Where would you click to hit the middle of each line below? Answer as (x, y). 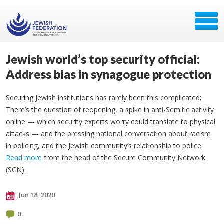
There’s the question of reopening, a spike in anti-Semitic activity (110, 110)
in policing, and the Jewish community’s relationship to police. (104, 146)
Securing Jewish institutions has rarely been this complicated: (104, 98)
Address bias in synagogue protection (109, 74)
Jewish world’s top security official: (103, 59)
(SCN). (16, 170)
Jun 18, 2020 (36, 195)
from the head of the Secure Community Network (124, 158)
